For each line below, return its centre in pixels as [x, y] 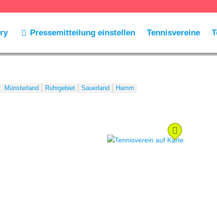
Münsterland [21, 88]
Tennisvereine [174, 32]
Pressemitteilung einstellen [83, 32]
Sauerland [95, 88]
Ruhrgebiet [60, 88]
